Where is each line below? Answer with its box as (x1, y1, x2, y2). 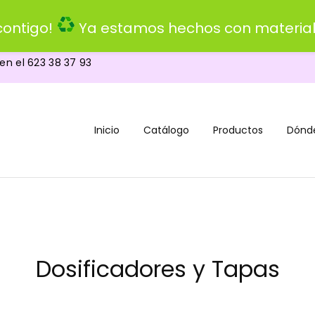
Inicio (94, 123, 120, 137)
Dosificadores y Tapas (35, 253, 280, 285)
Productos (213, 123, 263, 137)
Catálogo (143, 123, 189, 137)
